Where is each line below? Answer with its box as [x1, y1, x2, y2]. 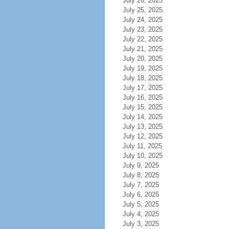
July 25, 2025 [122, 6, 163, 14]
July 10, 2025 [122, 152, 163, 159]
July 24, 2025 [122, 16, 163, 24]
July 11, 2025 [122, 142, 162, 150]
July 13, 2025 [122, 123, 163, 130]
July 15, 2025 [122, 103, 163, 111]
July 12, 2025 [122, 132, 163, 140]
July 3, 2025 [122, 220, 159, 227]
